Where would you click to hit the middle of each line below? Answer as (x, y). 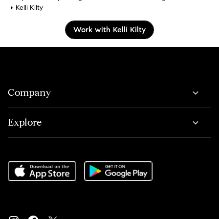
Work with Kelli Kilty (109, 30)
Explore (25, 122)
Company (30, 93)
